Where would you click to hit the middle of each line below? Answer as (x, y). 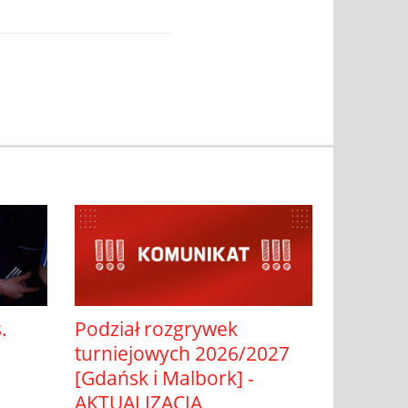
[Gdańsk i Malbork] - (164, 377)
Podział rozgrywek (156, 328)
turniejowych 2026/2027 (182, 353)
